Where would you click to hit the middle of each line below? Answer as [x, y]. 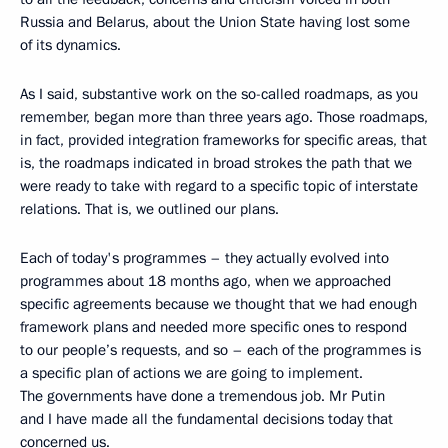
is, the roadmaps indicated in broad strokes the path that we [216, 163]
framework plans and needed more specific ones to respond [213, 327]
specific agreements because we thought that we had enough [218, 304]
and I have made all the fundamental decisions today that [206, 419]
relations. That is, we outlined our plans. [149, 209]
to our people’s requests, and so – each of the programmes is [220, 350]
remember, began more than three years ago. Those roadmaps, [224, 117]
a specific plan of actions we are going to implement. [191, 373]
